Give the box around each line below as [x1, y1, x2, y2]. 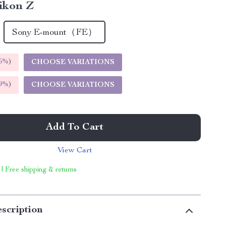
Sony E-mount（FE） [12, 28, 97, 37]
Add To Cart [46, 123, 104, 133]
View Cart [57, 147, 92, 155]
